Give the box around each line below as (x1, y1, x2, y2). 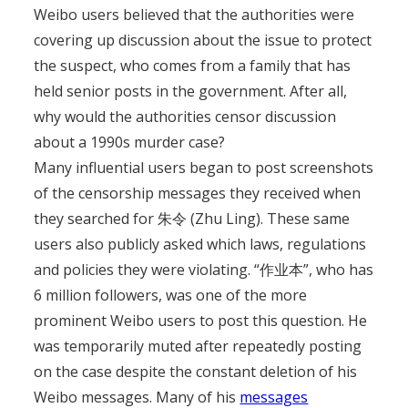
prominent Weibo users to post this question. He (34, 311, 368, 331)
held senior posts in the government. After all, (34, 81, 348, 101)
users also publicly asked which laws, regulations (34, 234, 367, 254)
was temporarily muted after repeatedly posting (34, 336, 362, 356)
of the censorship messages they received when (34, 183, 362, 203)
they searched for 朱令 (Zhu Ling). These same (34, 209, 351, 229)
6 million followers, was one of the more (34, 285, 308, 305)
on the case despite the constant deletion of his (34, 362, 358, 382)
